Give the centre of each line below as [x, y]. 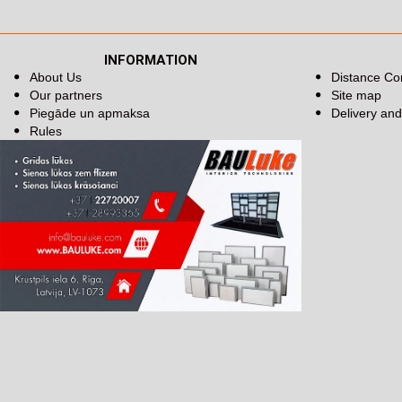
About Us [56, 78]
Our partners [66, 96]
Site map [356, 96]
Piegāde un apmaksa [90, 114]
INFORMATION [151, 61]
